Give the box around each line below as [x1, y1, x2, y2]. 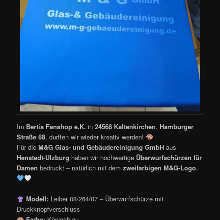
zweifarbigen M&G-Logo [123, 163, 196, 173]
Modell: [26, 194, 49, 204]
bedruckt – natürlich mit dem [38, 163, 123, 173]
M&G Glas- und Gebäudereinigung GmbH [38, 142, 165, 152]
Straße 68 [17, 132, 46, 142]
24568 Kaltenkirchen [95, 122, 156, 132]
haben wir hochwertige [69, 153, 137, 163]
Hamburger [160, 122, 194, 132]
